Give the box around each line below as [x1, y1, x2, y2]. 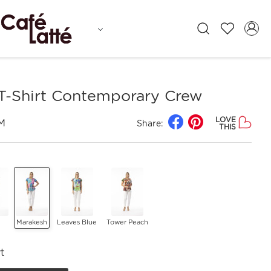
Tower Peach [106, 218, 149, 226]
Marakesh [16, 218, 48, 226]
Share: [136, 118, 163, 128]
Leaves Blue [57, 218, 97, 226]
